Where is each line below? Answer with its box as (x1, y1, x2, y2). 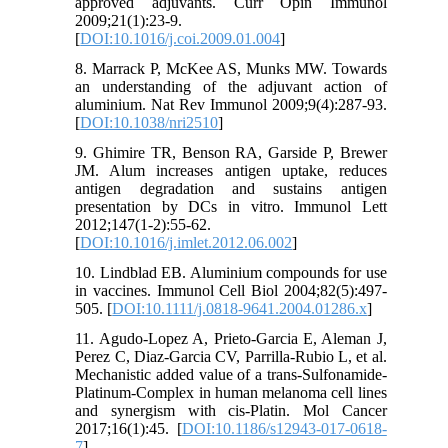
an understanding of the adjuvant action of (75, 78, 387, 96)
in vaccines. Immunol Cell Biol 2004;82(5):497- (75, 282, 387, 300)
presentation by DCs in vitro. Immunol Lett (75, 198, 387, 216)
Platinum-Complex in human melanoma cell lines (75, 384, 387, 402)
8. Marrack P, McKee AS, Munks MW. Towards (75, 60, 387, 78)
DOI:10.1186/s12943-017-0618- (181, 420, 387, 438)
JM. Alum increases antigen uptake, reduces (75, 162, 387, 180)
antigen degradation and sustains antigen (75, 180, 387, 198)
